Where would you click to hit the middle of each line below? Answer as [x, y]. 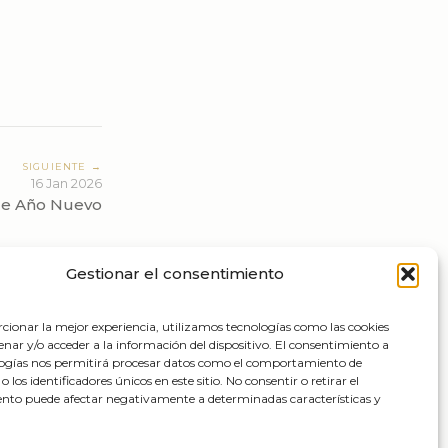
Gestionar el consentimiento [174, 273]
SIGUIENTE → [61, 166]
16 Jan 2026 [66, 184]
